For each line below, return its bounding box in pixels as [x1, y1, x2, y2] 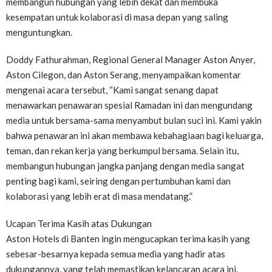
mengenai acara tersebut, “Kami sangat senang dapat [6, 84, 219, 95]
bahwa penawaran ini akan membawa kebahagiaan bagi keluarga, [6, 130, 263, 141]
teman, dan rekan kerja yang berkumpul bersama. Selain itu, [6, 145, 239, 156]
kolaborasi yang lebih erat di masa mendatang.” [6, 191, 192, 202]
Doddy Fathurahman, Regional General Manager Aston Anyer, [6, 54, 255, 65]
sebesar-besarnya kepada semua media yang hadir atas [6, 248, 225, 259]
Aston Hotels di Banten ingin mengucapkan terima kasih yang [6, 233, 250, 244]
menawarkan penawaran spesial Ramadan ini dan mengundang [6, 100, 253, 110]
